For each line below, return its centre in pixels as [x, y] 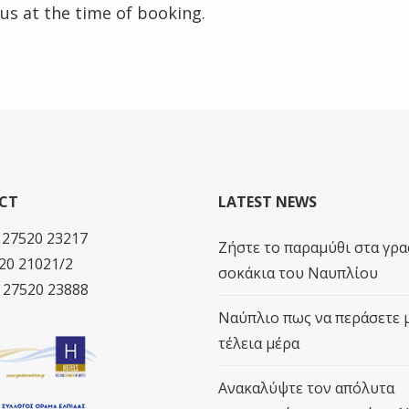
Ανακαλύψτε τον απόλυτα [306, 388]
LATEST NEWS [267, 202]
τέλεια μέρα [259, 343]
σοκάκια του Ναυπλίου [298, 273]
